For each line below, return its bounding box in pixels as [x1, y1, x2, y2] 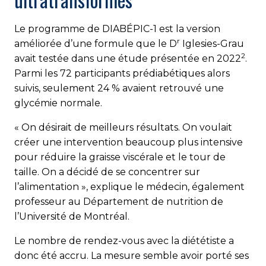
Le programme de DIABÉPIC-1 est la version [14, 23, 220, 34]
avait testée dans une [14, 52, 118, 64]
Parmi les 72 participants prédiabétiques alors [14, 67, 230, 79]
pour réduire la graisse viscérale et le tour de [14, 151, 226, 163]
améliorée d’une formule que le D [14, 37, 177, 49]
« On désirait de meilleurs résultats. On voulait [14, 121, 232, 133]
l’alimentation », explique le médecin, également [14, 180, 245, 192]
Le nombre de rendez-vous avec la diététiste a [14, 235, 234, 246]
